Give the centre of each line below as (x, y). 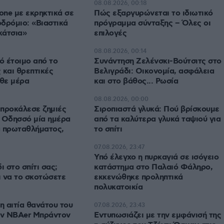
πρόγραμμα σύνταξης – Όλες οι (152, 23)
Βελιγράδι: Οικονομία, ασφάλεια (154, 71)
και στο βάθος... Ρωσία (136, 81)
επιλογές (110, 33)
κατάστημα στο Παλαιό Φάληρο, (153, 167)
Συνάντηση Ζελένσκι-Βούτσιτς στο (158, 61)
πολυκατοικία (118, 187)
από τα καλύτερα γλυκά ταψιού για (157, 119)
